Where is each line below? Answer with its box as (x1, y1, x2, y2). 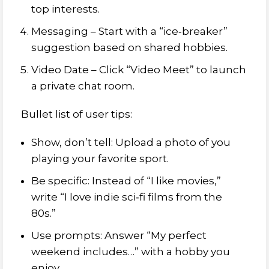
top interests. (31, 3, 100, 15)
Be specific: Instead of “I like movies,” (31, 175, 221, 187)
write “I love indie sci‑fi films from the (31, 191, 222, 203)
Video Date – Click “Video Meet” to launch (31, 64, 246, 76)
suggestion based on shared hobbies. (31, 41, 228, 53)
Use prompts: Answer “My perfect (31, 229, 207, 241)
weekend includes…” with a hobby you (31, 246, 230, 258)
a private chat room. (31, 80, 134, 92)
